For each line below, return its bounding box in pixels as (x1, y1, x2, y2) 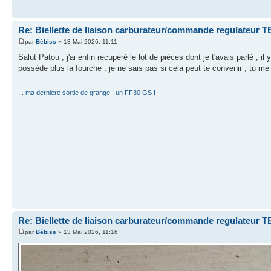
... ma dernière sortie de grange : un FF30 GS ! (18, 88, 155, 96)
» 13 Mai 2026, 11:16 (56, 229, 118, 235)
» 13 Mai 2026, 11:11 (56, 38, 117, 45)
